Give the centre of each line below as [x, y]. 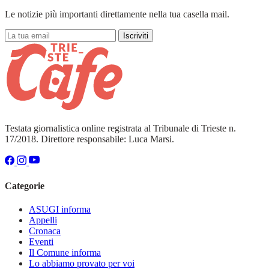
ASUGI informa [60, 209]
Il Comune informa [65, 252]
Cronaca [45, 231]
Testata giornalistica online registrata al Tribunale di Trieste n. [120, 128]
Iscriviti [136, 36]
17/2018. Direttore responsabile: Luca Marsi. [89, 139]
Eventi [41, 241]
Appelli [43, 220]
